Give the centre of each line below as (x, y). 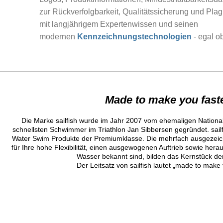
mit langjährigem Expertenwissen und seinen (119, 24)
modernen (58, 37)
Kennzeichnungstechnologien (135, 37)
